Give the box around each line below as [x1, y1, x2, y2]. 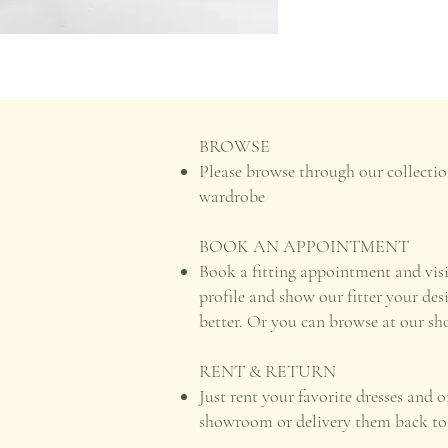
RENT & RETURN [198, 360, 336, 382]
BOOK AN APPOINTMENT [198, 235, 409, 257]
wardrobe [198, 185, 265, 207]
